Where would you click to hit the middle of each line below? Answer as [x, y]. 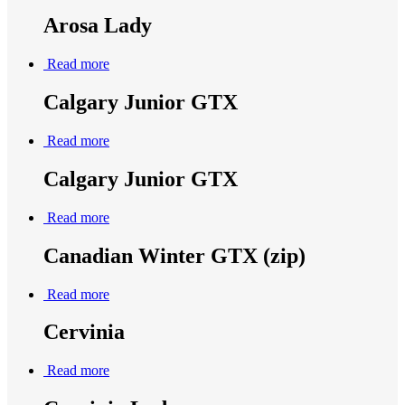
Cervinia [84, 332]
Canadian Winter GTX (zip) [174, 255]
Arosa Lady [98, 26]
